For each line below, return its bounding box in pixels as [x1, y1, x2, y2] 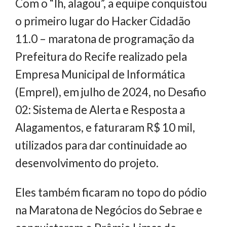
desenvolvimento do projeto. [15, 156, 159, 170]
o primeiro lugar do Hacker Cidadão [15, 14, 191, 28]
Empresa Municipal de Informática [15, 67, 185, 82]
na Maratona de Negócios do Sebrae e [15, 203, 202, 217]
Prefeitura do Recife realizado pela [15, 50, 187, 64]
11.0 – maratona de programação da [15, 32, 194, 46]
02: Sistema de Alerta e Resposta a [15, 103, 185, 117]
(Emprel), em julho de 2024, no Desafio [15, 85, 206, 99]
